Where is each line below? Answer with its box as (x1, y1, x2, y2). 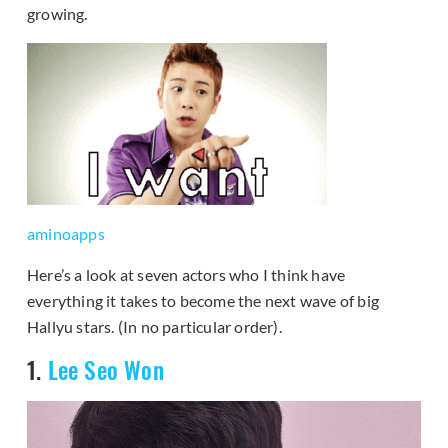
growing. (27, 4, 88, 24)
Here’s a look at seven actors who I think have (27, 265, 346, 285)
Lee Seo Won (47, 352, 164, 388)
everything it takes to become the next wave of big (27, 291, 380, 311)
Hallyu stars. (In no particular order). (27, 317, 282, 337)
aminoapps (27, 224, 105, 244)
